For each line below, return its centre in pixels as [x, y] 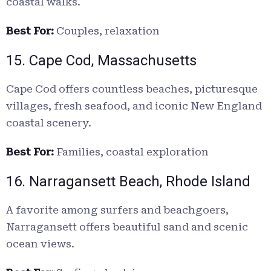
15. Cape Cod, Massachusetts [101, 61]
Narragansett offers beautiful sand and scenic [127, 227]
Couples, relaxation [107, 31]
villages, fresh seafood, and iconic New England [134, 106]
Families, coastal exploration [131, 152]
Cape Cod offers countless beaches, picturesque [132, 89]
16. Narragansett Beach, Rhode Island [128, 182]
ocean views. [40, 244]
